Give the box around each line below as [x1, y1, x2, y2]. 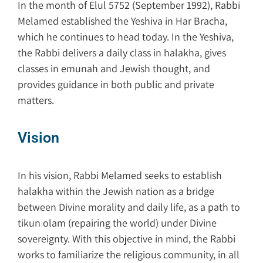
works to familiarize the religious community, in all [18, 247, 240, 261]
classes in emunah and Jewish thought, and [18, 61, 210, 75]
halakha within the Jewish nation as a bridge [18, 184, 214, 198]
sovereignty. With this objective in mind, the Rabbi [18, 231, 235, 245]
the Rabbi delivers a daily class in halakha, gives [18, 45, 226, 59]
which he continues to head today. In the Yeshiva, [18, 29, 234, 43]
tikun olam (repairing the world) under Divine [18, 215, 217, 230]
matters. [18, 93, 54, 107]
